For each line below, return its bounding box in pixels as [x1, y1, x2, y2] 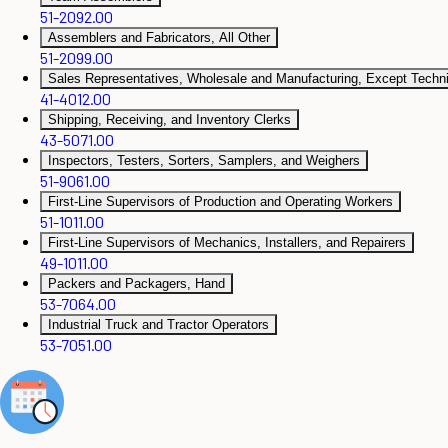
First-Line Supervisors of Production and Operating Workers [48, 194, 393, 210]
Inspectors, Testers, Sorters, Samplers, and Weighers [48, 153, 360, 169]
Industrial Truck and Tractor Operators [48, 317, 269, 333]
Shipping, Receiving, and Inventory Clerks [48, 112, 291, 128]
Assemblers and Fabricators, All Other [48, 30, 270, 46]
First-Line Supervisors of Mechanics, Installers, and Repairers [48, 235, 406, 251]
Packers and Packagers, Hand [48, 276, 225, 292]
